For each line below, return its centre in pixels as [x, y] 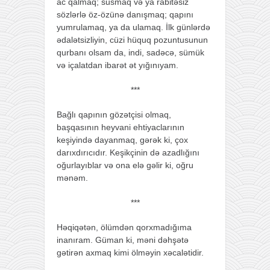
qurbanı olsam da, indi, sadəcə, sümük [130, 52]
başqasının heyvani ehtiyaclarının [121, 127]
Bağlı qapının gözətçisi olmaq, [114, 114]
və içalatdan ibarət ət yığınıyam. [118, 65]
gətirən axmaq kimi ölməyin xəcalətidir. [130, 252]
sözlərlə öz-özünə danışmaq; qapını [125, 14]
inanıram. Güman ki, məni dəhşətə [123, 240]
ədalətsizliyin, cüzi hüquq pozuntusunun [132, 39]
